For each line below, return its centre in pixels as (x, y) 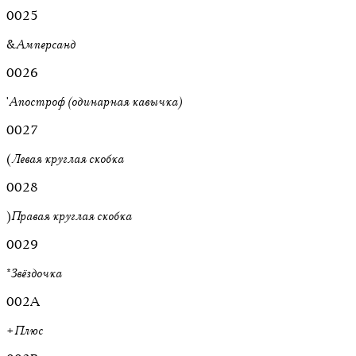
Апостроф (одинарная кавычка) (95, 101)
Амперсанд (46, 44)
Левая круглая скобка (68, 159)
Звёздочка (36, 273)
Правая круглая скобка (72, 216)
